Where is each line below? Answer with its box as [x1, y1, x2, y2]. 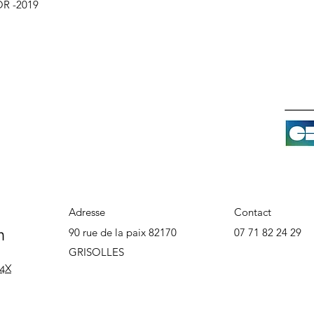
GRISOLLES [69, 245, 124, 259]
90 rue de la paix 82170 [69, 225, 177, 239]
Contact [234, 205, 271, 219]
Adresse [69, 205, 105, 219]
